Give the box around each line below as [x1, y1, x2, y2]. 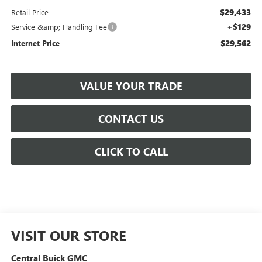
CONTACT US [98, 111, 164, 126]
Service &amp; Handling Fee [11, 21, 107, 32]
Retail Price [11, 6, 49, 17]
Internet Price [11, 37, 60, 48]
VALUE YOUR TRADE [80, 78, 182, 93]
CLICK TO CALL [94, 144, 168, 158]
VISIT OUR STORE [11, 225, 126, 244]
